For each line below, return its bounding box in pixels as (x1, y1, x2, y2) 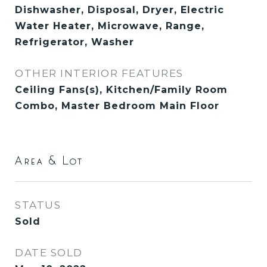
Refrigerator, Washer (15, 36, 134, 48)
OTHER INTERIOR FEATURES (15, 67, 184, 79)
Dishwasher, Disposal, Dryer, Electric (15, 4, 224, 15)
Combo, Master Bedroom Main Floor (15, 100, 219, 111)
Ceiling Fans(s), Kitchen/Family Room (15, 84, 228, 95)
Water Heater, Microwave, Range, (15, 20, 204, 32)
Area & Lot (15, 153, 85, 167)
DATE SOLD (15, 247, 83, 259)
